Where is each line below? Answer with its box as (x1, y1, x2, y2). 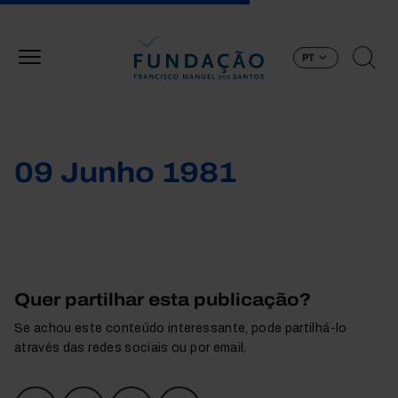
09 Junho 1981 (14, 157, 236, 188)
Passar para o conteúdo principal (197, 3, 394, 17)
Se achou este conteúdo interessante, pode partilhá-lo (14, 322, 347, 335)
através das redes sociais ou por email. (14, 341, 247, 354)
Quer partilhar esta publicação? (14, 290, 311, 309)
